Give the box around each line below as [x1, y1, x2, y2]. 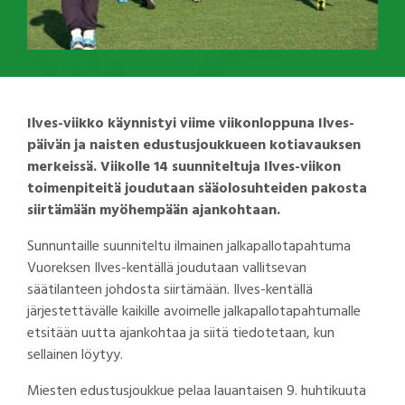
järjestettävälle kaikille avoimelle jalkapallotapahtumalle [27, 299, 361, 324]
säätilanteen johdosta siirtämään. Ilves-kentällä [27, 278, 313, 302]
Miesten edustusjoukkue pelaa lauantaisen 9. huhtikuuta [27, 379, 366, 403]
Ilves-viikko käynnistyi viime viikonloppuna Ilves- [27, 111, 354, 136]
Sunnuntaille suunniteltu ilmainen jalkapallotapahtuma [27, 234, 351, 259]
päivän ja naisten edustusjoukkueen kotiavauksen [27, 133, 361, 157]
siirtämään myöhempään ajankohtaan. [27, 198, 280, 222]
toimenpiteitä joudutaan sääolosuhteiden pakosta [27, 176, 367, 201]
